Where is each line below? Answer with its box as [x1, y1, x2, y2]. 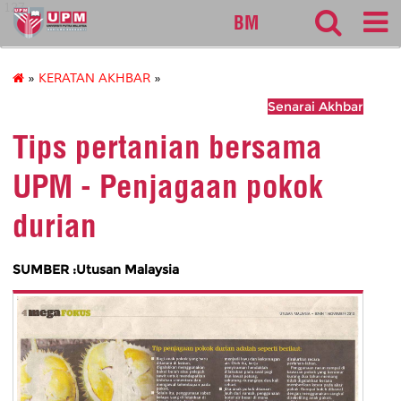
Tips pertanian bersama [13, 127, 322, 167]
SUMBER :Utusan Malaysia [13, 260, 179, 277]
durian [13, 206, 97, 246]
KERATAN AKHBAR [38, 71, 150, 87]
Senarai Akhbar [268, 98, 363, 115]
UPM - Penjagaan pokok [13, 166, 323, 207]
